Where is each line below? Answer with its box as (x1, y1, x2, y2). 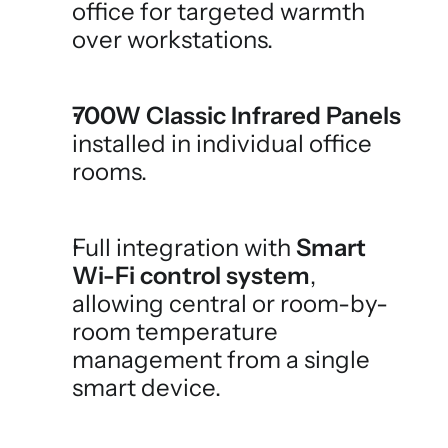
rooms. (72, 157, 147, 186)
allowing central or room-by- (72, 289, 388, 318)
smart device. (72, 373, 221, 402)
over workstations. (72, 25, 273, 54)
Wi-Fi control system (72, 261, 310, 290)
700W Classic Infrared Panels (72, 101, 401, 130)
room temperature (72, 317, 278, 346)
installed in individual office (72, 129, 372, 158)
